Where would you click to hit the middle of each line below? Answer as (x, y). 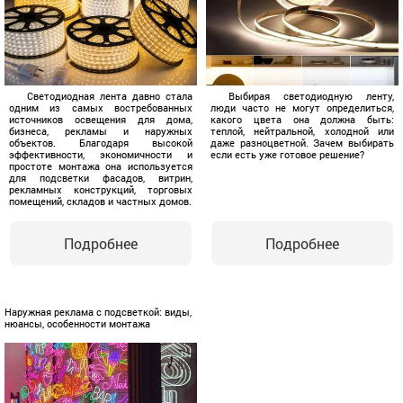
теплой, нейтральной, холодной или (302, 131)
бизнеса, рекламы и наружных (101, 131)
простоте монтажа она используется (101, 166)
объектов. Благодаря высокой (101, 143)
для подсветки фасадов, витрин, (101, 178)
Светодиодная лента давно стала (110, 96)
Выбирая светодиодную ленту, (311, 96)
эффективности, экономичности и (101, 155)
